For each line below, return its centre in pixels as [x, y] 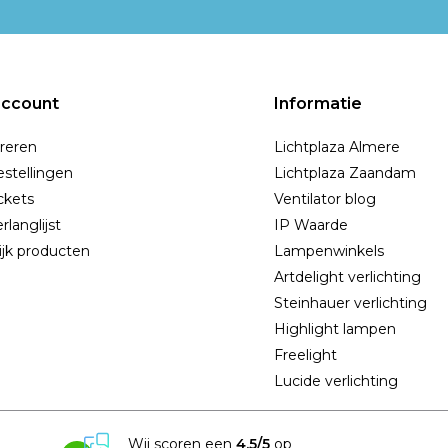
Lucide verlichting [336, 381]
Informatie [318, 103]
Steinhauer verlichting [350, 303]
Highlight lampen [335, 329]
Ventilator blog [325, 199]
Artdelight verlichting [347, 277]
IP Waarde [311, 225]
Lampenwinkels [329, 251]
